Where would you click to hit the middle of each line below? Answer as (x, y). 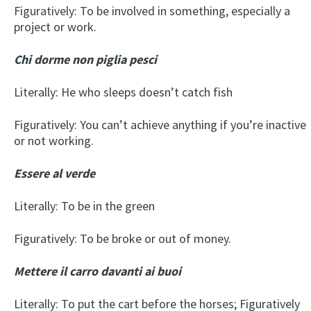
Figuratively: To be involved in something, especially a (152, 10)
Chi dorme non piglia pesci (85, 59)
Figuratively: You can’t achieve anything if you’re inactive (160, 124)
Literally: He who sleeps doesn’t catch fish (123, 92)
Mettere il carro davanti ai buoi (98, 271)
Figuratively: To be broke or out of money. (123, 238)
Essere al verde (54, 173)
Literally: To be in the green (84, 205)
